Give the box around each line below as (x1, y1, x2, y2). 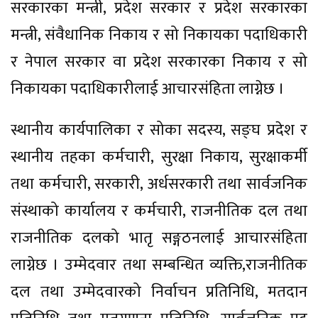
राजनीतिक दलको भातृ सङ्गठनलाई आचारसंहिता (11, 224, 307, 251)
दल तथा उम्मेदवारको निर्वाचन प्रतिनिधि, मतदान (11, 278, 307, 305)
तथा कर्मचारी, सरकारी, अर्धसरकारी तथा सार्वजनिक (11, 170, 307, 197)
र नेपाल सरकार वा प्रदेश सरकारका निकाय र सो (11, 48, 307, 75)
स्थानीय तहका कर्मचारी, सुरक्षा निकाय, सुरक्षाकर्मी (11, 143, 307, 170)
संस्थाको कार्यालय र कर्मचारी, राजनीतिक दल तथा (11, 197, 307, 224)
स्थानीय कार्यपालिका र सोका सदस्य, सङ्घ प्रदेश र (11, 116, 307, 143)
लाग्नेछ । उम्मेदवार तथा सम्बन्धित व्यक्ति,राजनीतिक (11, 251, 307, 278)
